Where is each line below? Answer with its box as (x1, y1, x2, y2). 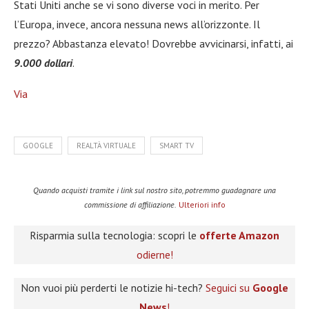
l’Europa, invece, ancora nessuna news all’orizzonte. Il (14, 17, 260, 32)
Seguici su (206, 281, 252, 295)
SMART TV (159, 141, 194, 151)
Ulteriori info (178, 199, 226, 210)
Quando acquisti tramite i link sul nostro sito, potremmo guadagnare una (33, 185, 276, 196)
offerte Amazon (199, 228, 279, 243)
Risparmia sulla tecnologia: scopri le (30, 228, 199, 243)
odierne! (136, 248, 173, 262)
